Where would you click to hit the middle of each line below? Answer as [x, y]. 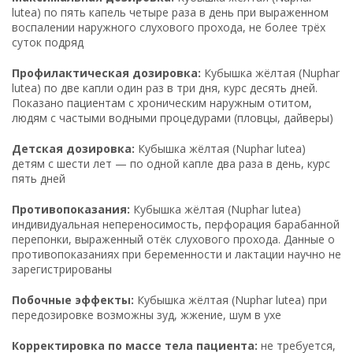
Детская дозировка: [73, 148]
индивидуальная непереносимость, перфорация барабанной [176, 224]
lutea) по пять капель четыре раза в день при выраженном [170, 12]
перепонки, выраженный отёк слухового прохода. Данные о [173, 239]
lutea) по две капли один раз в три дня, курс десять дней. [165, 87]
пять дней [39, 178]
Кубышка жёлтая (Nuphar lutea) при [230, 299]
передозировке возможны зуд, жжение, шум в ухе [147, 314]
